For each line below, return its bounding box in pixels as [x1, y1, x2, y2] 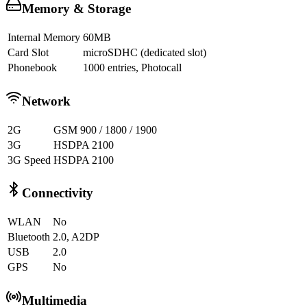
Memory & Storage [22, 1, 131, 16]
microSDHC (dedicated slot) [83, 47, 206, 59]
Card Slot [8, 47, 49, 59]
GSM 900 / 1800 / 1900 [53, 123, 157, 136]
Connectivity [22, 186, 93, 201]
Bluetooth [8, 231, 50, 243]
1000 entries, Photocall [83, 62, 182, 74]
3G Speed [8, 153, 51, 166]
